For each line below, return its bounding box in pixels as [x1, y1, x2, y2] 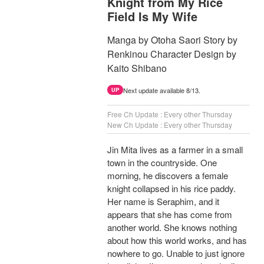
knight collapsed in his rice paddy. [107, 182, 236, 195]
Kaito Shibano [107, 61, 167, 75]
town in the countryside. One [107, 156, 217, 169]
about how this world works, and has [107, 234, 247, 247]
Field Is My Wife [107, 8, 197, 25]
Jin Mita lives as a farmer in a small [107, 143, 243, 156]
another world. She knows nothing [107, 221, 237, 234]
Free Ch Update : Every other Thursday [107, 109, 232, 120]
